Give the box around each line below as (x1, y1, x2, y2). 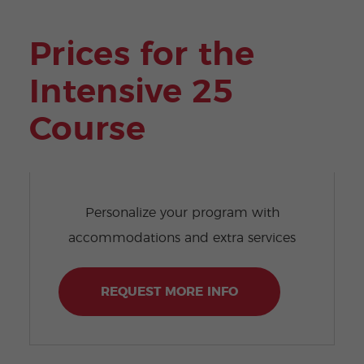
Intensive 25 (28, 75, 234, 110)
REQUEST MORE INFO (100, 285, 238, 299)
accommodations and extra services (68, 232, 296, 245)
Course (28, 112, 145, 147)
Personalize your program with (84, 206, 279, 220)
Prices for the (28, 37, 254, 72)
